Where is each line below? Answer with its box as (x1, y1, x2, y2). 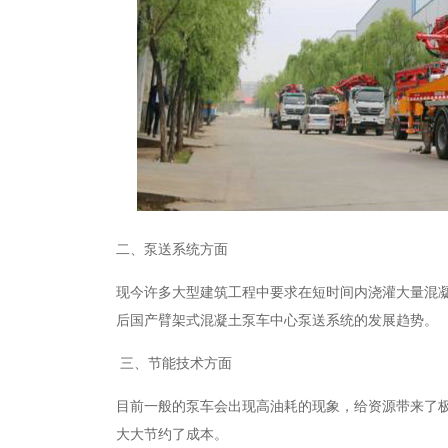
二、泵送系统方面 (116, 242, 228, 257)
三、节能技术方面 (116, 356, 232, 371)
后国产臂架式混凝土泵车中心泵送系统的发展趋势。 (116, 313, 438, 328)
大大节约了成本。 (116, 427, 228, 442)
